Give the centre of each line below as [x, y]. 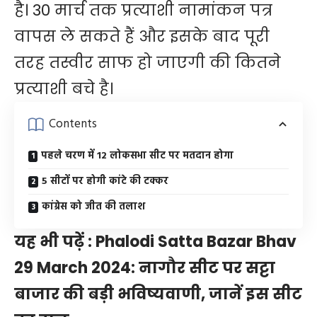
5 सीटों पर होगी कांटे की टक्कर [105, 181]
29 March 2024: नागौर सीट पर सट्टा [145, 267]
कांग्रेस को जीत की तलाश [93, 207]
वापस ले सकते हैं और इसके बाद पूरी [142, 36]
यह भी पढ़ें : [55, 241]
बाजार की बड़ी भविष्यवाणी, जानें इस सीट [158, 294]
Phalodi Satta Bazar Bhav [196, 241]
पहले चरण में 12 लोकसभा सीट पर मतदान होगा [137, 156]
